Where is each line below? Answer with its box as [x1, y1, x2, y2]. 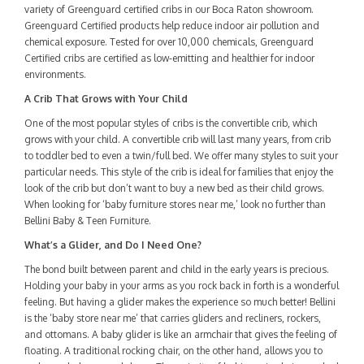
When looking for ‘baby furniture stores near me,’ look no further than [24, 198, 326, 210]
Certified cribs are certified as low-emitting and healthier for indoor [24, 52, 314, 64]
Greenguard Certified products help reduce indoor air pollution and [24, 19, 319, 32]
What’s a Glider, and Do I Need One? [24, 239, 201, 251]
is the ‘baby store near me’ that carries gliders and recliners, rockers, [24, 312, 321, 324]
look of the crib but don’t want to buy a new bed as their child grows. [24, 182, 324, 194]
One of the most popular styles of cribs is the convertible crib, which [24, 117, 317, 129]
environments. [24, 68, 86, 80]
